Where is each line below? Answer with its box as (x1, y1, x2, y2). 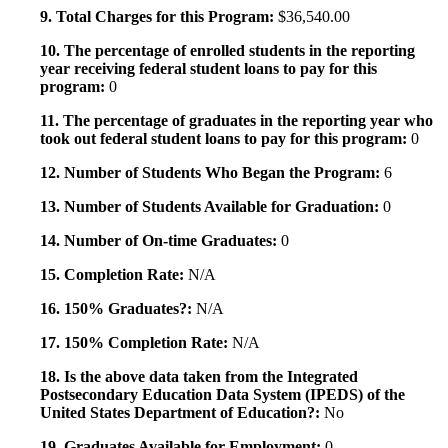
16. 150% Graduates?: (40, 300, 196, 318)
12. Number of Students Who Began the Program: (40, 164, 384, 182)
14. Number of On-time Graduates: (40, 232, 281, 250)
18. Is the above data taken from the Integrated (40, 368, 358, 386)
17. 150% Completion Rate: (40, 334, 232, 352)
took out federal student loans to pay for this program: (40, 130, 411, 148)
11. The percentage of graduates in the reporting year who (40, 112, 433, 130)
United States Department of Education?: (40, 404, 324, 422)
